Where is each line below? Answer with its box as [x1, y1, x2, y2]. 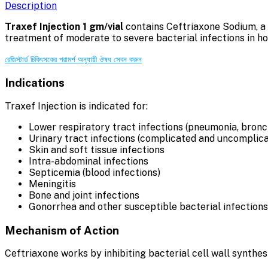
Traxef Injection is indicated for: [5, 100, 148, 112]
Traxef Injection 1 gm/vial [5, 21, 123, 33]
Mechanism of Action [5, 223, 119, 237]
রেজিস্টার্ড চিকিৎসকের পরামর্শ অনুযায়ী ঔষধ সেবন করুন [5, 55, 142, 65]
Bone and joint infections [29, 189, 139, 201]
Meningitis [29, 178, 76, 190]
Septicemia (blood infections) [29, 166, 160, 178]
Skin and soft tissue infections [29, 144, 165, 156]
